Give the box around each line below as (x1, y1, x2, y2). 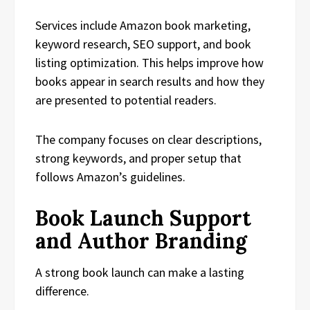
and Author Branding (35, 227, 247, 254)
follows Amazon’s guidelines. (35, 168, 185, 185)
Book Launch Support (35, 204, 251, 231)
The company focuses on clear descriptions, (35, 131, 262, 147)
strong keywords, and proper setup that (35, 149, 241, 166)
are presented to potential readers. (35, 91, 217, 108)
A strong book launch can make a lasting (35, 264, 244, 280)
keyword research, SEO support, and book (35, 35, 251, 52)
